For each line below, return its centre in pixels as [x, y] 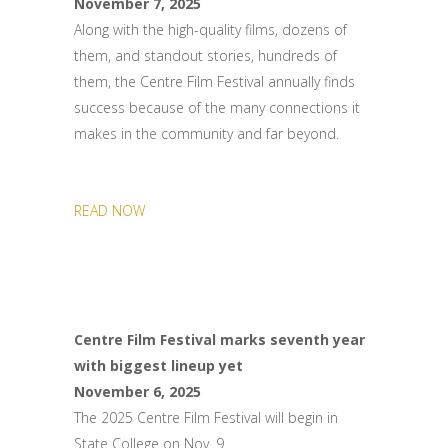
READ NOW [109, 210]
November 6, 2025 [137, 391]
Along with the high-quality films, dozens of [210, 29]
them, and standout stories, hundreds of [205, 55]
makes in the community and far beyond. [206, 133]
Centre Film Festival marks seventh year [219, 339]
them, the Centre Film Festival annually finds [214, 81]
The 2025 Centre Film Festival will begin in [206, 417]
